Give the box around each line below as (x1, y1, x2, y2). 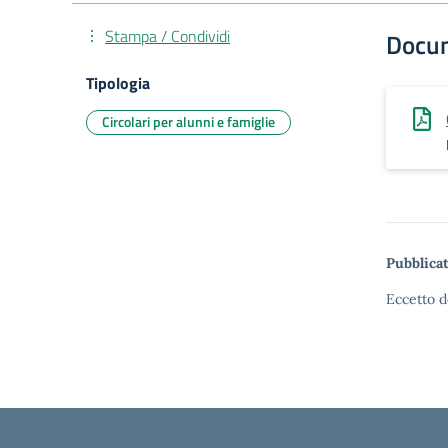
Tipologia (86, 71, 150, 95)
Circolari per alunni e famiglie (102, 111, 275, 132)
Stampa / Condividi (105, 24, 230, 48)
